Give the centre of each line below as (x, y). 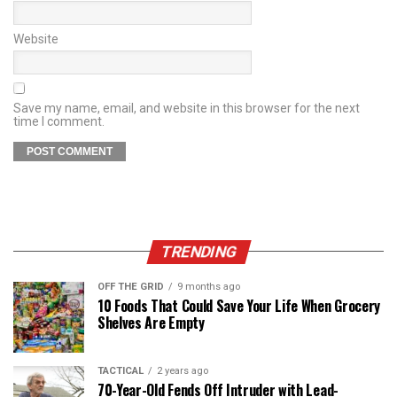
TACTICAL (121, 370)
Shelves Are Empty (151, 322)
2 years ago (183, 370)
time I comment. (59, 121)
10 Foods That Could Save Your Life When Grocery (239, 305)
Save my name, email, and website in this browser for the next (187, 108)
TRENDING (198, 251)
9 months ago (209, 286)
